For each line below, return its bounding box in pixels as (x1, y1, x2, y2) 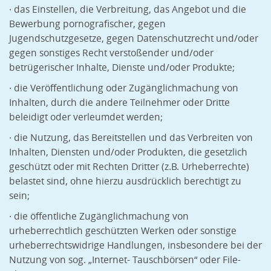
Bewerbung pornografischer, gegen (9, 18, 166, 31)
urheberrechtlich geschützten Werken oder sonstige (9, 224, 237, 238)
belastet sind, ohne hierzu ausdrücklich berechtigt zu (9, 175, 241, 188)
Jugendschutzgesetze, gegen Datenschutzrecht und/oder (9, 32, 258, 45)
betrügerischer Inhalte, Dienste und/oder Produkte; (9, 61, 235, 74)
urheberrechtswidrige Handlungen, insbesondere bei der (9, 239, 262, 252)
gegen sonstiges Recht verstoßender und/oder (9, 47, 214, 60)
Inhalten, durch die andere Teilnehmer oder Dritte (9, 96, 230, 109)
